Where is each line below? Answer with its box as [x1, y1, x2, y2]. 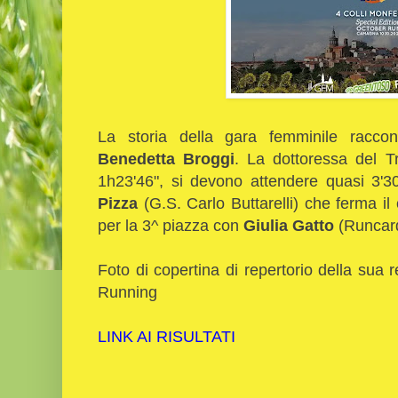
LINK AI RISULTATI [98, 327, 235, 346]
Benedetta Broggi [98, 149, 235, 169]
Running [98, 283, 157, 302]
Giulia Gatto [243, 216, 334, 235]
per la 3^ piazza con [98, 216, 243, 235]
